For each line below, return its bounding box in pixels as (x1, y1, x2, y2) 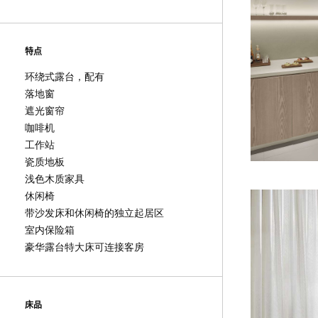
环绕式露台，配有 (25, 69, 104, 83)
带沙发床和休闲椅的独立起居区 (25, 205, 164, 219)
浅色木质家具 (25, 171, 84, 185)
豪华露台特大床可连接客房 (25, 239, 144, 253)
